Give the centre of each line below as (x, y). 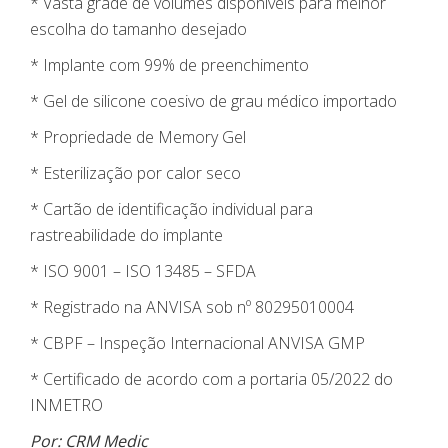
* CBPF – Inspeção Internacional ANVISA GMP (197, 343)
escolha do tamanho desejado (138, 29)
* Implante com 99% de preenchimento (169, 65)
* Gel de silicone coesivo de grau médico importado (213, 101)
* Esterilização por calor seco (135, 173)
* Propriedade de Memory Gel (138, 137)
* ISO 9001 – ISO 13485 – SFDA (143, 271)
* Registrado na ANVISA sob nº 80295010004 (192, 307)
